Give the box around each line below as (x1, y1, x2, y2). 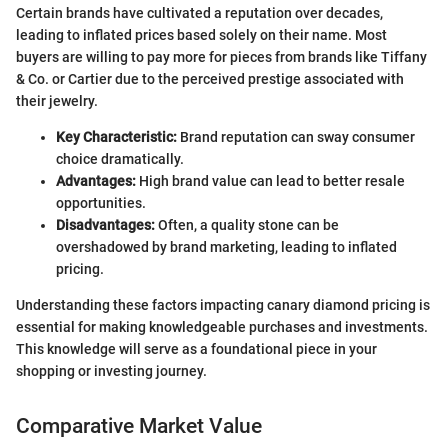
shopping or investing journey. (16, 362, 207, 379)
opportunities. (56, 194, 146, 211)
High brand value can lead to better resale (136, 172, 405, 189)
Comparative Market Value (16, 413, 262, 438)
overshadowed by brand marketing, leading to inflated (56, 238, 397, 255)
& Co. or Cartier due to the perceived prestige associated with (16, 70, 404, 87)
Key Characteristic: (56, 128, 177, 145)
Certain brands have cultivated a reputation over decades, (16, 4, 383, 21)
